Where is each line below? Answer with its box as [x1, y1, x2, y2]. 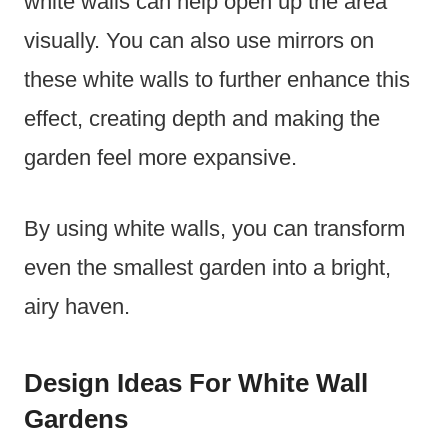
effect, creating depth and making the [24, 106, 380, 132]
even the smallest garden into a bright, [24, 255, 391, 281]
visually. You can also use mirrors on [24, 28, 374, 54]
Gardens [24, 404, 128, 435]
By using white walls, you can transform [24, 216, 405, 242]
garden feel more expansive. [24, 145, 297, 171]
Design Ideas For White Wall [24, 368, 368, 399]
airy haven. [24, 294, 130, 320]
